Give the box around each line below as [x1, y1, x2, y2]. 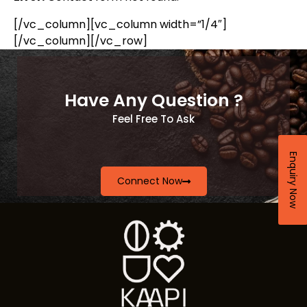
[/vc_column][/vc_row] [14, 33, 147, 49]
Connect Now [116, 174, 182, 188]
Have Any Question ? [64, 88, 243, 113]
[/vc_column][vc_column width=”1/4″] [14, 16, 227, 33]
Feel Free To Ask [112, 112, 195, 127]
